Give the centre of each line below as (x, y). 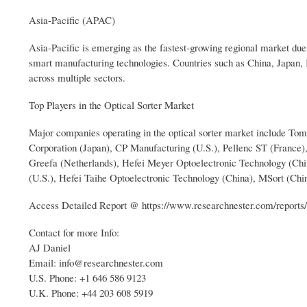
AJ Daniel (50, 247)
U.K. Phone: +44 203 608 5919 (91, 292)
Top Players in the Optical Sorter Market (111, 105)
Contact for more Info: (74, 232)
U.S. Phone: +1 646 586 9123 (87, 277)
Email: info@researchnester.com (96, 262)
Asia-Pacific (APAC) (72, 20)
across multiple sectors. (77, 77)
